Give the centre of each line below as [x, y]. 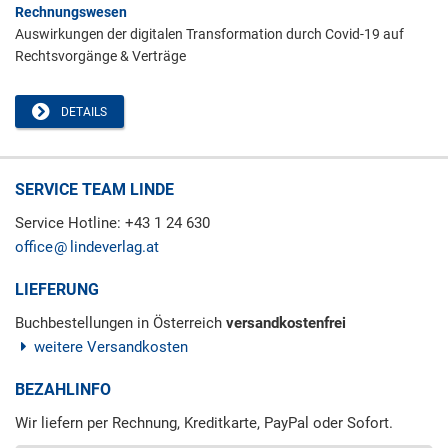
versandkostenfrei [286, 322]
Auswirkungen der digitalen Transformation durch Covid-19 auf [209, 33]
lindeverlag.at [114, 246]
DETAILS [81, 111]
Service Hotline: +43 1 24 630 [112, 222]
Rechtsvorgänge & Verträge [100, 55]
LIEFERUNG [57, 289]
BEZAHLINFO [63, 389]
